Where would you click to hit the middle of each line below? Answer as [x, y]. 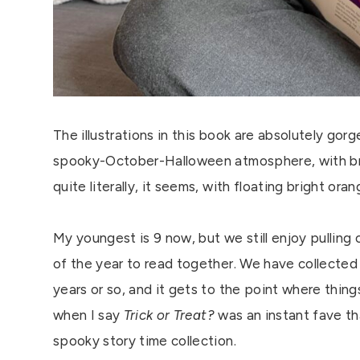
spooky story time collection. [147, 341]
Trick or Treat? [169, 315]
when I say [88, 315]
